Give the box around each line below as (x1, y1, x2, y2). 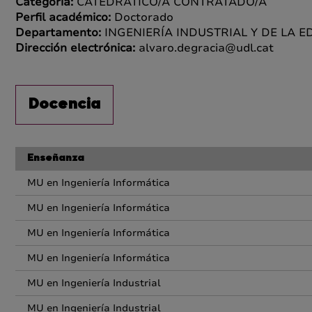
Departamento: (15, 25, 104, 40)
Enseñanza (27, 154, 84, 164)
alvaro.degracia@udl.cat (139, 40, 274, 56)
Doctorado (114, 10, 173, 25)
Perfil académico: (15, 10, 114, 25)
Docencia (28, 97, 101, 112)
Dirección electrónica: (15, 40, 139, 56)
